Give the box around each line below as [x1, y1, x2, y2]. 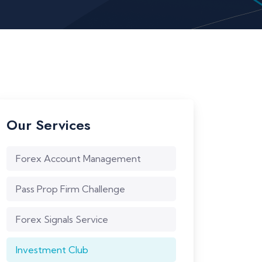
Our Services [6, 115, 91, 135]
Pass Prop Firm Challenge [16, 183, 125, 195]
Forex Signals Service [16, 213, 108, 225]
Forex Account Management [16, 153, 141, 164]
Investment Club [16, 244, 88, 256]
